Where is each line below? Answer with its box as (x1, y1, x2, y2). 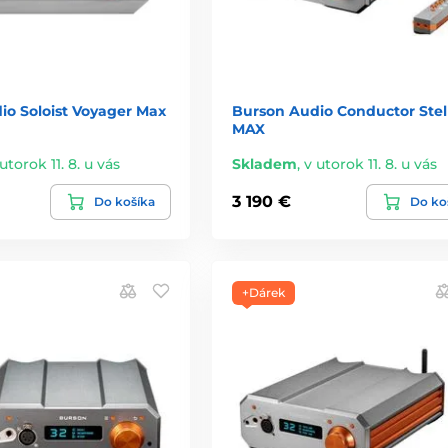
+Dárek (241, 284, 285, 300)
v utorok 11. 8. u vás (303, 154, 437, 173)
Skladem (231, 154, 297, 173)
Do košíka (93, 193, 155, 209)
